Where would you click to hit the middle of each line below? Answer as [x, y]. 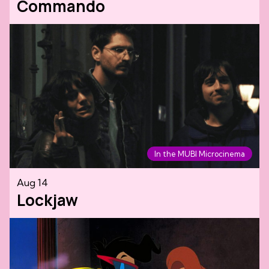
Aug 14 [32, 182]
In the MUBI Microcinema [200, 153]
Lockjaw [47, 200]
